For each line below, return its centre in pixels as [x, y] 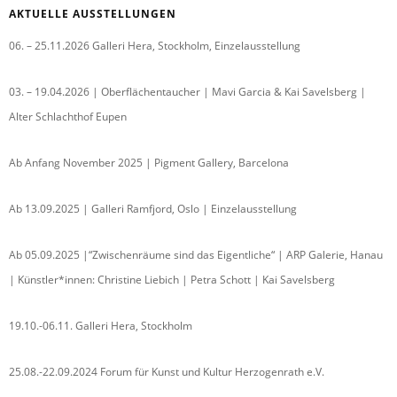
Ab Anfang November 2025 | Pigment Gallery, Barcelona [149, 162]
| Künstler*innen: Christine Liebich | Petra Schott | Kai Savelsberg [172, 279]
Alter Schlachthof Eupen [68, 116]
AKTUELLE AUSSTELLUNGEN [93, 13]
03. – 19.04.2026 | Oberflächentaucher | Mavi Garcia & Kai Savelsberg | [187, 91]
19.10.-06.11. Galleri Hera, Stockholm [101, 325]
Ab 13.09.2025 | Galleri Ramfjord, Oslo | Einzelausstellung [153, 208]
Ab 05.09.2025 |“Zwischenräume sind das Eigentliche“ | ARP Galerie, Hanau [196, 254]
